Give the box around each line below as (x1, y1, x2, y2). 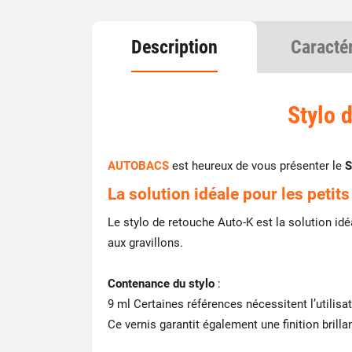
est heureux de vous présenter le (169, 159, 345, 173)
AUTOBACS (108, 159, 169, 173)
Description (131, 36, 218, 58)
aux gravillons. (108, 236, 183, 250)
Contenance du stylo (108, 277, 214, 291)
